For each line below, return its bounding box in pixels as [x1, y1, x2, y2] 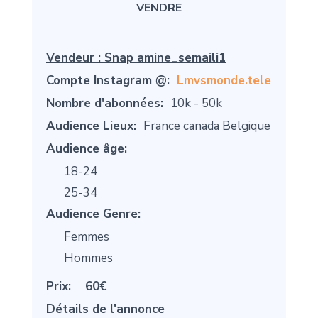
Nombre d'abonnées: [46, 95, 163, 112]
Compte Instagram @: [46, 72, 170, 89]
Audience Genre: [46, 206, 141, 223]
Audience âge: [46, 141, 127, 158]
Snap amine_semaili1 [104, 50, 226, 67]
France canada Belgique [143, 118, 270, 135]
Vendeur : [46, 50, 104, 67]
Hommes [64, 250, 113, 267]
